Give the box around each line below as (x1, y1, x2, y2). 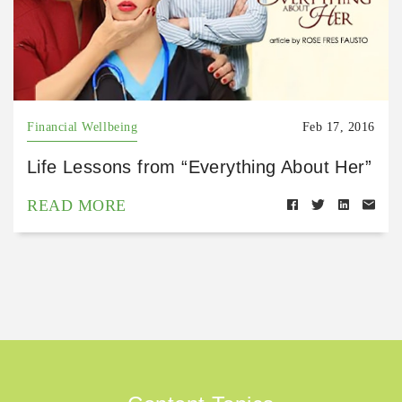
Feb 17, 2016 (301, 120, 375, 135)
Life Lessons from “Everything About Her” (27, 157, 371, 178)
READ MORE (27, 197, 127, 215)
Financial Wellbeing (27, 120, 138, 135)
